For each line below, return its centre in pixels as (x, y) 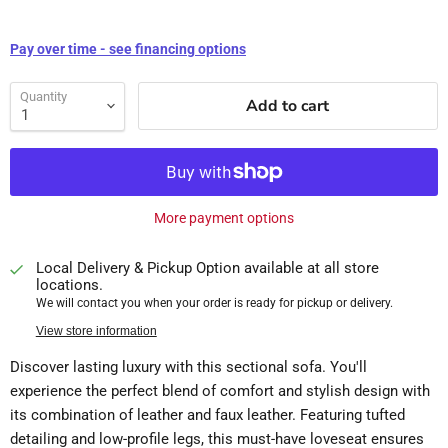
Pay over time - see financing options (128, 48)
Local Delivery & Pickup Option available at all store (207, 267)
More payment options (224, 217)
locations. (69, 284)
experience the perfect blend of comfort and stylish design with (220, 390)
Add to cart (288, 106)
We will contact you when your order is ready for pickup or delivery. (214, 302)
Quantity (43, 96)
